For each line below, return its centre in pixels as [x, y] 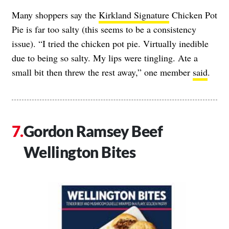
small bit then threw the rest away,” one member [102, 72]
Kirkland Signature [134, 15]
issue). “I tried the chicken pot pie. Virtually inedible [110, 44]
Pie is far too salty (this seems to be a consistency [104, 29]
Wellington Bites [79, 152]
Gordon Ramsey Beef [93, 131]
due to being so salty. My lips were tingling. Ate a [105, 58]
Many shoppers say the [55, 15]
